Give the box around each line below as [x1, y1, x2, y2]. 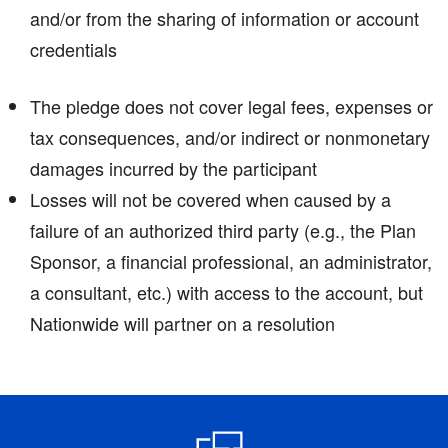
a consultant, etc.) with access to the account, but [30, 278, 423, 305]
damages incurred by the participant [30, 154, 317, 181]
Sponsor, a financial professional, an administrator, [30, 247, 432, 274]
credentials [30, 35, 117, 62]
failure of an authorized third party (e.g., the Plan [30, 216, 416, 243]
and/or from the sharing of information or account [30, 4, 419, 31]
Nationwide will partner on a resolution [30, 309, 335, 336]
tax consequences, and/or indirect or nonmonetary [30, 123, 430, 150]
